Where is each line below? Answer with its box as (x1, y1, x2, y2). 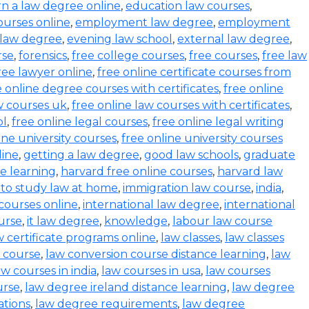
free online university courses (121, 132, 283, 145)
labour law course (172, 215, 272, 228)
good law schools (144, 148, 239, 161)
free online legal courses (12, 115, 148, 128)
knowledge (104, 215, 168, 228)
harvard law (217, 165, 283, 178)
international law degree (83, 198, 219, 211)
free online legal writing (152, 115, 284, 128)
